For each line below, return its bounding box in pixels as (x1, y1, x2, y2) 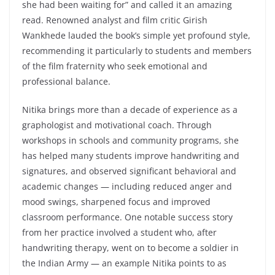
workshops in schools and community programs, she (22, 134, 239, 146)
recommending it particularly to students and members (22, 44, 252, 56)
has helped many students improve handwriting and (22, 149, 239, 161)
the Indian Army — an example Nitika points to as (22, 257, 227, 269)
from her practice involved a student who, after (22, 226, 217, 238)
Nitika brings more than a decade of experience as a (22, 103, 238, 115)
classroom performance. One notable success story (22, 211, 233, 223)
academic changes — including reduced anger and (22, 180, 232, 192)
